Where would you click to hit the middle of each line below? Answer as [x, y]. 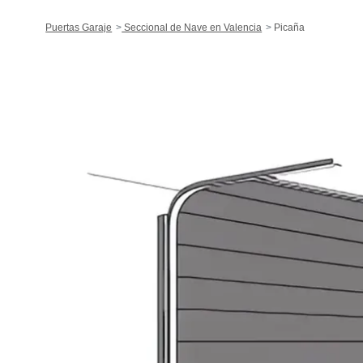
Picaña [288, 28]
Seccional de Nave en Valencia [192, 28]
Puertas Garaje [79, 28]
